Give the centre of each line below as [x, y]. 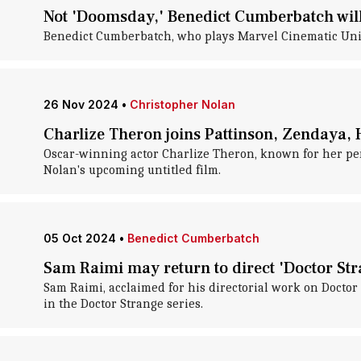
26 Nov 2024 [81, 104]
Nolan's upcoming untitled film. [132, 170]
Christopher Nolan [182, 104]
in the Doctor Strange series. [123, 304]
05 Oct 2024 [79, 238]
